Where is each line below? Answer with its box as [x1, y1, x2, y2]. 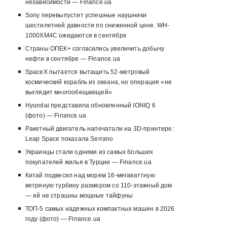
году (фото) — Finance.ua [25, 215, 101, 223]
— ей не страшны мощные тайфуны [25, 192, 133, 200]
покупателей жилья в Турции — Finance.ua [25, 159, 152, 166]
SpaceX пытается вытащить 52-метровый [25, 68, 150, 76]
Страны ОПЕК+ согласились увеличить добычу [25, 45, 165, 53]
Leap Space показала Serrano [25, 135, 113, 143]
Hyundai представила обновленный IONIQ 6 [25, 102, 156, 109]
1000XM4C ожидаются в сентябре [25, 32, 127, 40]
